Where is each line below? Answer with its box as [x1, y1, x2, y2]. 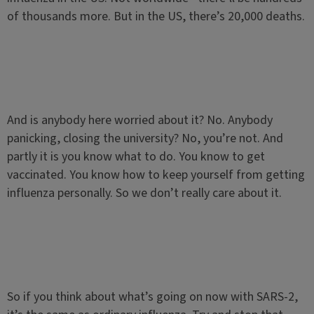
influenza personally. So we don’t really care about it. [6, 184, 282, 202]
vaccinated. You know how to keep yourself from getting [6, 166, 305, 184]
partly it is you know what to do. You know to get [6, 148, 265, 165]
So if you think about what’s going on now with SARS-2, [6, 288, 298, 306]
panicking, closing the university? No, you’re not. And [6, 130, 283, 147]
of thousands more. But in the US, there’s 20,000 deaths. [6, 8, 305, 25]
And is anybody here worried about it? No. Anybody [6, 111, 273, 129]
